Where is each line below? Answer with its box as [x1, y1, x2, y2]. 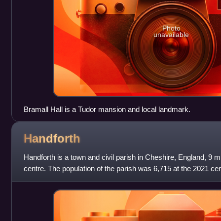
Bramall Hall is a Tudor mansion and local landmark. [23, 105, 190, 113]
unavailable [153, 30, 189, 38]
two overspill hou [23, 175, 77, 184]
